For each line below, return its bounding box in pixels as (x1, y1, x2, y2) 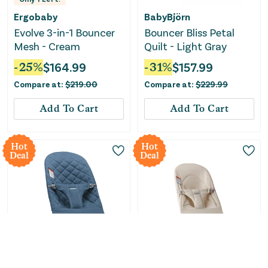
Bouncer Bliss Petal (144, 25, 234, 39)
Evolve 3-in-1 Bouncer (14, 25, 115, 39)
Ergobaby (14, 10, 57, 22)
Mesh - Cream (14, 39, 80, 53)
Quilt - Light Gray (144, 39, 227, 53)
